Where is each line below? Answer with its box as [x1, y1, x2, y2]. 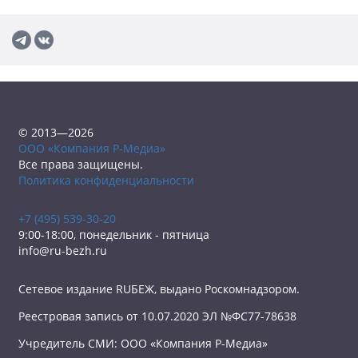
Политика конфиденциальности [18, 173, 194, 188]
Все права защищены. [18, 157, 143, 172]
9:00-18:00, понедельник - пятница [18, 227, 209, 242]
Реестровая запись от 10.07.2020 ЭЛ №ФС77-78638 [18, 308, 296, 324]
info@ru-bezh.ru [18, 243, 107, 258]
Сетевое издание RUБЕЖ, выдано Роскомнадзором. [18, 281, 300, 296]
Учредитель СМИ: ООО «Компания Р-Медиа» [18, 336, 268, 351]
